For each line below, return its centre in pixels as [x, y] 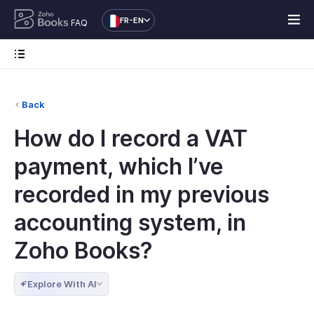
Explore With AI [62, 284]
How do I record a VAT [131, 138]
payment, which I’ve [119, 166]
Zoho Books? [83, 251]
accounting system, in [130, 223]
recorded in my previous [142, 194]
